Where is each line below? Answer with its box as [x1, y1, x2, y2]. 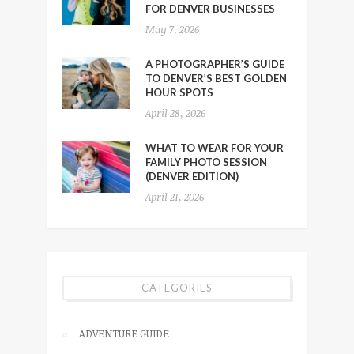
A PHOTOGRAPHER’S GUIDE [145, 57, 284, 70]
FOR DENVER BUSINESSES [145, 2, 275, 15]
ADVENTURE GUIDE [79, 326, 169, 341]
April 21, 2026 [145, 189, 205, 204]
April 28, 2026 [145, 105, 206, 120]
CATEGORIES [141, 281, 213, 294]
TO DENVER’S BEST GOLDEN [145, 71, 287, 85]
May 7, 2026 [145, 21, 200, 36]
